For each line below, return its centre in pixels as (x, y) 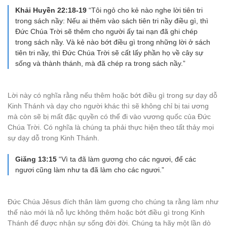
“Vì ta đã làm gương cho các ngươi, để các (127, 159)
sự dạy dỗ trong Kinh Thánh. (53, 138)
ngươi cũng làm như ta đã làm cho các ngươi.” (90, 170)
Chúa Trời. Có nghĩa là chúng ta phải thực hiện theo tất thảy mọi (111, 127)
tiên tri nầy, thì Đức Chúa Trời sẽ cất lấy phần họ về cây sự (109, 53)
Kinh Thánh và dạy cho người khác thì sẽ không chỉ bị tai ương (108, 106)
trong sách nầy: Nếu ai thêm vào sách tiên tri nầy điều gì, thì (112, 21)
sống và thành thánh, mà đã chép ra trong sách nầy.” (100, 63)
